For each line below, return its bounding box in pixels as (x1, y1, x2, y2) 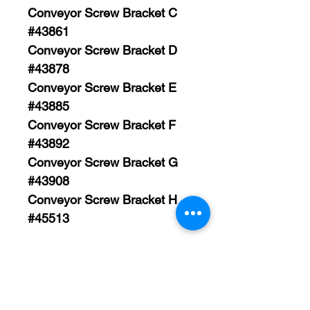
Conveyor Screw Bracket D (28, 43, 177, 57)
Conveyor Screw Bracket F (28, 118, 176, 132)
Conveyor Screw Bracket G (28, 155, 178, 170)
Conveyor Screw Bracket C (28, 6, 177, 20)
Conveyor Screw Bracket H (28, 192, 177, 207)
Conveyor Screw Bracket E (28, 80, 176, 95)
